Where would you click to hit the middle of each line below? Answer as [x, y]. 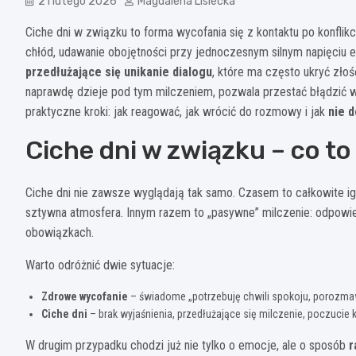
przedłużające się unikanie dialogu [119, 72]
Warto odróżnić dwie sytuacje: [100, 265]
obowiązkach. [60, 232]
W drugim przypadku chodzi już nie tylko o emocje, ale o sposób [187, 345]
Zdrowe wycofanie [85, 296]
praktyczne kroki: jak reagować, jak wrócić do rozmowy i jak [177, 111]
